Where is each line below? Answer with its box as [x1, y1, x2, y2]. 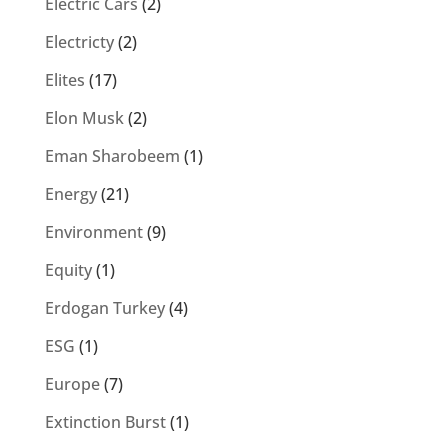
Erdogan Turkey [44, 297, 165, 319]
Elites [44, 69, 85, 91]
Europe [44, 373, 100, 395]
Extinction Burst [44, 411, 166, 433]
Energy [44, 183, 97, 205]
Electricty [44, 31, 114, 53]
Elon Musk [44, 107, 124, 129]
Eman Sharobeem [44, 145, 180, 167]
